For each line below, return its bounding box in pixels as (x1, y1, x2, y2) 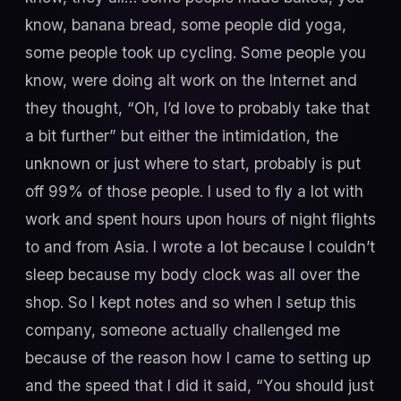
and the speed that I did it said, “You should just (25, 375, 374, 395)
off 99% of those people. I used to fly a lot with (25, 181, 363, 200)
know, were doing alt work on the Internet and (25, 70, 357, 90)
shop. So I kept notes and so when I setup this (25, 292, 356, 311)
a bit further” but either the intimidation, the (25, 125, 338, 145)
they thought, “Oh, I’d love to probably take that (25, 98, 370, 117)
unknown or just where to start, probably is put (25, 153, 361, 173)
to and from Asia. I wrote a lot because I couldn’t (25, 236, 375, 256)
